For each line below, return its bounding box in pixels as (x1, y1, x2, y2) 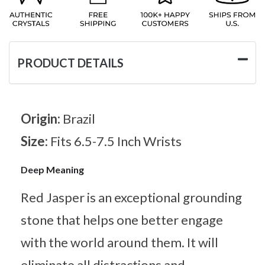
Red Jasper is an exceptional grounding (21, 189, 242, 205)
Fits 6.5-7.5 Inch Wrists (50, 132, 182, 149)
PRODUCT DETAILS (17, 55, 124, 70)
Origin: (21, 110, 63, 127)
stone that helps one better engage (21, 211, 223, 228)
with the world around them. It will (21, 234, 218, 250)
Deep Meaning (21, 163, 84, 175)
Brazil (63, 110, 95, 127)
